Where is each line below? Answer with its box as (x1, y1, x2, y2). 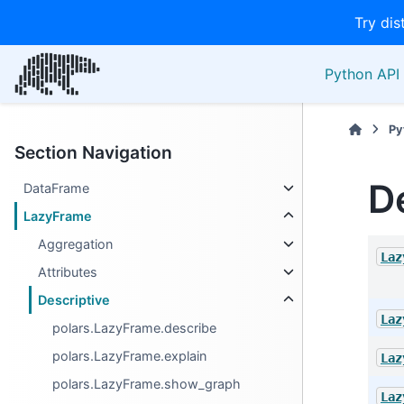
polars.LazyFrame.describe (52, 320, 217, 335)
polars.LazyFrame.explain (52, 348, 207, 363)
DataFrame (23, 180, 90, 196)
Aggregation (38, 236, 114, 252)
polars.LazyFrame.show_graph (52, 376, 242, 391)
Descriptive (38, 292, 111, 308)
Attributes (38, 264, 98, 280)
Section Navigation (14, 142, 172, 163)
